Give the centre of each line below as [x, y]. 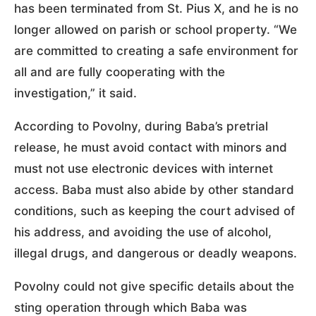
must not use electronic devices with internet [144, 168]
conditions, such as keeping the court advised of [154, 211]
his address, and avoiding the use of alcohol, [143, 232]
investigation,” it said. [79, 93]
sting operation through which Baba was [130, 307]
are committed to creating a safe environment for [156, 50]
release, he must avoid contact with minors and [151, 147]
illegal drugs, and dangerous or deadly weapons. [156, 253]
